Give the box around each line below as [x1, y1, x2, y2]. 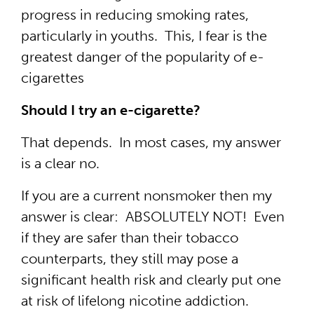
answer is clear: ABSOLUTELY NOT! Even [21, 208, 285, 225]
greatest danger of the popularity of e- [21, 48, 264, 65]
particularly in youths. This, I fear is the [21, 27, 267, 44]
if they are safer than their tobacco [21, 229, 238, 246]
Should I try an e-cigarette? [21, 102, 200, 118]
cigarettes [21, 69, 84, 86]
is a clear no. [21, 155, 100, 172]
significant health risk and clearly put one [21, 271, 281, 288]
